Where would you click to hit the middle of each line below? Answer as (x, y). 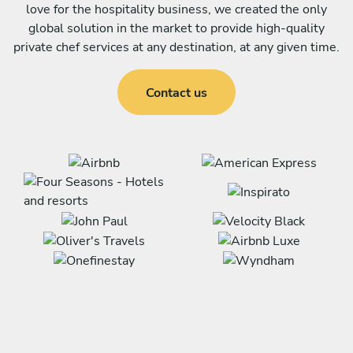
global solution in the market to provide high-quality (176, 29)
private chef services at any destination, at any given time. (176, 48)
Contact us (176, 93)
